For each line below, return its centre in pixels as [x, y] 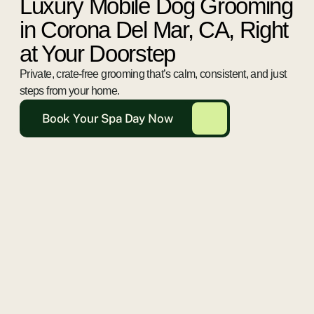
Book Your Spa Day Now [108, 118]
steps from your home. [70, 91]
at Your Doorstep [97, 54]
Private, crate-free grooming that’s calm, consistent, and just [153, 74]
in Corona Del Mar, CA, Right [154, 30]
